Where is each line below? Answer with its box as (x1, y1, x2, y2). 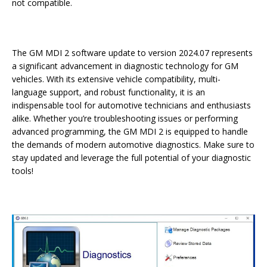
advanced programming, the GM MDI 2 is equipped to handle (12, 126, 248, 137)
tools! (12, 165, 33, 176)
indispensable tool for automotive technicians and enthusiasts (12, 100, 251, 111)
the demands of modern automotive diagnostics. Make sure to (12, 139, 254, 150)
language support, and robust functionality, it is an (12, 86, 205, 98)
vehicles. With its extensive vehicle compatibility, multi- (12, 73, 221, 85)
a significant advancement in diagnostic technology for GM (12, 60, 238, 72)
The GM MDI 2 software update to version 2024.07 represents (12, 47, 253, 58)
